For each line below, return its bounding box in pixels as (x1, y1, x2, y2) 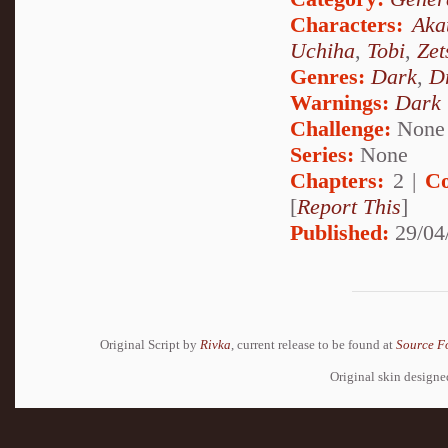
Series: (290, 142, 354, 168)
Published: (290, 220, 389, 246)
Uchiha (290, 38, 355, 64)
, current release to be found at (231, 336, 396, 352)
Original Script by (100, 336, 200, 352)
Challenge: (290, 116, 391, 142)
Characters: (290, 12, 403, 38)
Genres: (290, 64, 371, 90)
